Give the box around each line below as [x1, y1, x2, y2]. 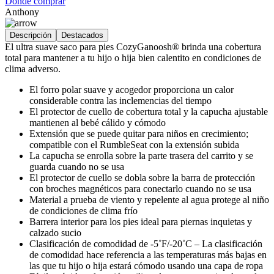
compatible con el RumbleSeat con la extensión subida [29, 139, 239, 150]
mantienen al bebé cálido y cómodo [29, 117, 166, 128]
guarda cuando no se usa [29, 161, 124, 172]
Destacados [61, 30, 103, 40]
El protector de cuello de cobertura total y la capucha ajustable [29, 106, 268, 117]
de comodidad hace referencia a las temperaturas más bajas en [29, 249, 267, 260]
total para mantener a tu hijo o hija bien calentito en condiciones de [5, 52, 261, 63]
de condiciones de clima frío [29, 205, 138, 216]
